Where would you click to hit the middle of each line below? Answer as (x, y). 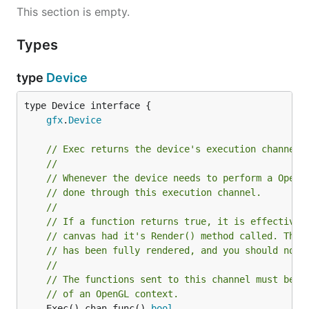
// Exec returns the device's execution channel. (176, 149)
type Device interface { (88, 106)
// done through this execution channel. (154, 192)
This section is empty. (73, 12)
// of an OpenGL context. (112, 294)
